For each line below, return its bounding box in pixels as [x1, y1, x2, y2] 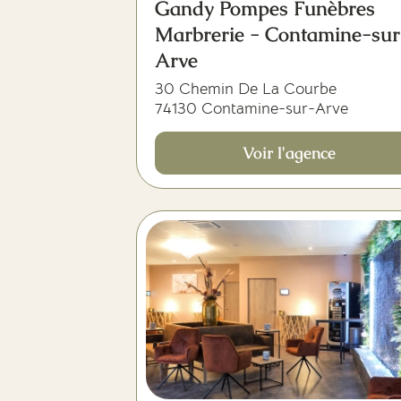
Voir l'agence [243, 142, 336, 163]
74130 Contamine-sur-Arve [155, 98, 348, 118]
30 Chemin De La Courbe [155, 79, 337, 98]
